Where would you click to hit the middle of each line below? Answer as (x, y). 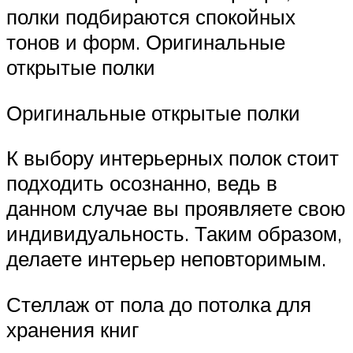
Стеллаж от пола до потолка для (159, 304)
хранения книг (72, 329)
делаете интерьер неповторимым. (166, 259)
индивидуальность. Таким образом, (174, 234)
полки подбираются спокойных (151, 17)
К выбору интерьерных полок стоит (173, 158)
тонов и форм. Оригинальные (146, 42)
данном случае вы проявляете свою (176, 208)
